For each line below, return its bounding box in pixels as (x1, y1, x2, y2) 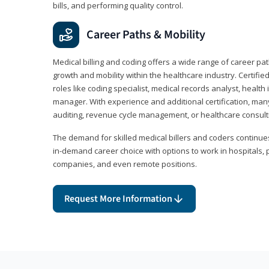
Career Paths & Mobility (86, 26, 205, 43)
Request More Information (64, 192, 172, 205)
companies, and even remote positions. (53, 158, 197, 169)
